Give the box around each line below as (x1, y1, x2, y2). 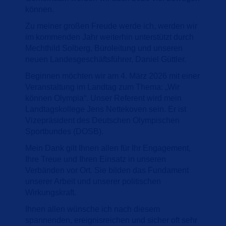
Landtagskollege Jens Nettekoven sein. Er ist (25, 104, 186, 114)
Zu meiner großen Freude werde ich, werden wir (25, 21, 197, 30)
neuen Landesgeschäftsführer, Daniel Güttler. (25, 54, 186, 64)
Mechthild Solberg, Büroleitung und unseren (25, 43, 183, 52)
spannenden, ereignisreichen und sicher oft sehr (25, 215, 197, 224)
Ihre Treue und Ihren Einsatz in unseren (25, 154, 166, 163)
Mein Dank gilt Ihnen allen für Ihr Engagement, (25, 143, 191, 152)
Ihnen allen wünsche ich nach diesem (25, 204, 160, 213)
